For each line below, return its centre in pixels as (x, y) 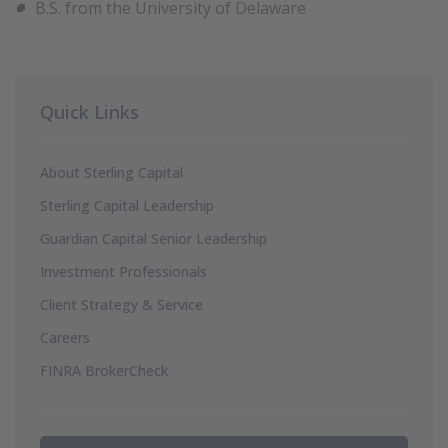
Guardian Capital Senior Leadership (153, 238)
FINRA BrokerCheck (104, 370)
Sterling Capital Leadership (127, 205)
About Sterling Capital (111, 172)
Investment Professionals (123, 271)
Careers (65, 337)
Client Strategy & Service (121, 304)
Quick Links (89, 112)
